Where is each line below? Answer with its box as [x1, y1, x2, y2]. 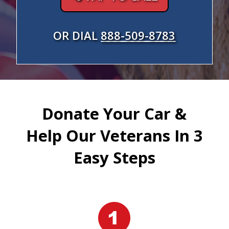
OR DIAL [53, 28, 101, 43]
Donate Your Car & [42, 103, 187, 124]
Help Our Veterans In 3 [26, 125, 203, 146]
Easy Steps [73, 147, 155, 168]
